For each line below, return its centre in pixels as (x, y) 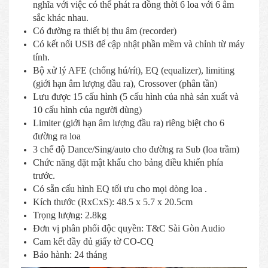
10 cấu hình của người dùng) (87, 109)
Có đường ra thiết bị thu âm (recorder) (105, 31)
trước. (44, 175)
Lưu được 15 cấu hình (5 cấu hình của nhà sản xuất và (136, 96)
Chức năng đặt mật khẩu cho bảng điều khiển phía (128, 162)
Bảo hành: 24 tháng (70, 254)
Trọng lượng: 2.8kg (70, 215)
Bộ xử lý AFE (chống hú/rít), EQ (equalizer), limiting (134, 70)
